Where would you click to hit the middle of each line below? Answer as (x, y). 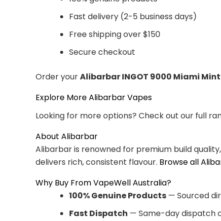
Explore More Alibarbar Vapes (94, 97)
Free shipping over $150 (115, 34)
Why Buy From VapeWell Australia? (103, 183)
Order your (58, 76)
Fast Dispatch (98, 213)
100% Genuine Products (118, 195)
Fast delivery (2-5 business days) (133, 16)
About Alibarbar (67, 136)
